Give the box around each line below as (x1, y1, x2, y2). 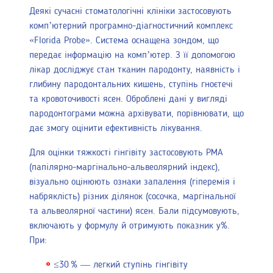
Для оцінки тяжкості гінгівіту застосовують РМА (29, 148, 223, 158)
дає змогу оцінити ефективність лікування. (29, 124, 202, 134)
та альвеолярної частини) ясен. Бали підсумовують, (29, 207, 239, 217)
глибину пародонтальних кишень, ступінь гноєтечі (29, 80, 233, 90)
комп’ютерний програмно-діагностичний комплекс (29, 21, 233, 32)
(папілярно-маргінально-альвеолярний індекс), (29, 163, 220, 173)
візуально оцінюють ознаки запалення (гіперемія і (29, 177, 235, 188)
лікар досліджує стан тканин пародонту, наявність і (29, 65, 240, 76)
